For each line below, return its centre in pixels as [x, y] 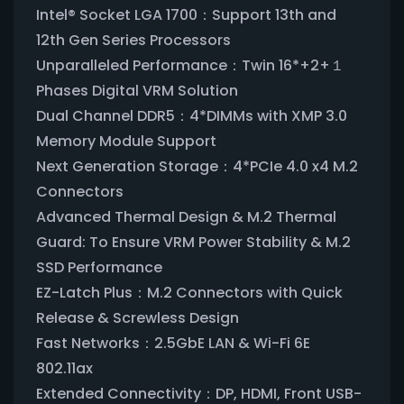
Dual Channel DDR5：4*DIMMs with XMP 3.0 [192, 115]
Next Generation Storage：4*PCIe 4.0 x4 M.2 [197, 166]
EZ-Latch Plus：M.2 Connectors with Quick [189, 292]
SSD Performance [99, 267]
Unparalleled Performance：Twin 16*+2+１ [190, 65]
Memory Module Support [126, 141]
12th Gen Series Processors [133, 40]
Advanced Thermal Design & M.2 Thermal [186, 216]
